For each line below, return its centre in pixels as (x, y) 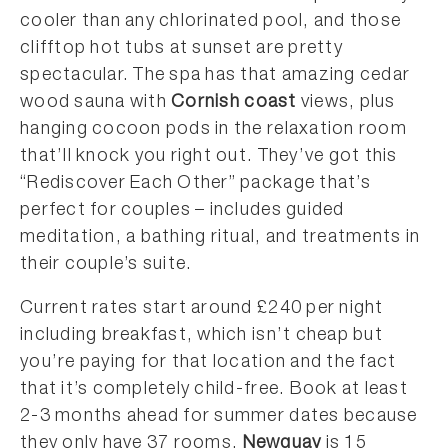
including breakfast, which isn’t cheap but (201, 335)
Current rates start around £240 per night (202, 308)
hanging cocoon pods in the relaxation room (213, 129)
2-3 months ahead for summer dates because (219, 416)
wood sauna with (96, 102)
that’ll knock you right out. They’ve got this (209, 156)
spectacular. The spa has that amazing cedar (215, 75)
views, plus (346, 102)
